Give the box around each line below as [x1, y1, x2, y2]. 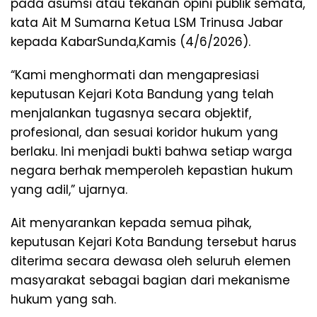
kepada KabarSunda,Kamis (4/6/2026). [11, 33, 250, 50]
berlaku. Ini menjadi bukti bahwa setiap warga [11, 143, 292, 160]
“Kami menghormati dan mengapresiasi [11, 67, 259, 83]
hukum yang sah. [11, 291, 116, 308]
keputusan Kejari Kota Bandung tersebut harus [11, 234, 296, 250]
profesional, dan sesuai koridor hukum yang [11, 124, 278, 141]
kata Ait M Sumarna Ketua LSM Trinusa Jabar [11, 14, 283, 31]
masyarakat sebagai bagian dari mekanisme [11, 272, 290, 289]
